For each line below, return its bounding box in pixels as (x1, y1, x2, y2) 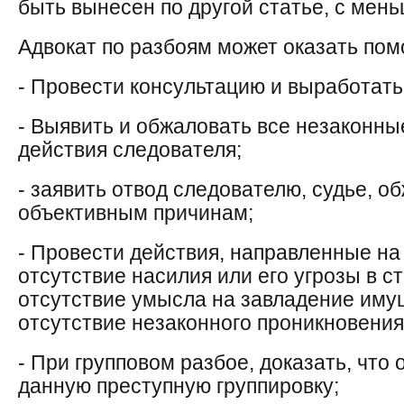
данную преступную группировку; (18, 374, 339, 398)
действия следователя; (18, 138, 242, 161)
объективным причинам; (18, 201, 253, 225)
